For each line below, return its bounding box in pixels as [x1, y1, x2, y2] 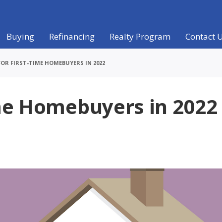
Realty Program [109, 31, 170, 42]
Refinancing [49, 31, 95, 42]
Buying [6, 31, 34, 42]
